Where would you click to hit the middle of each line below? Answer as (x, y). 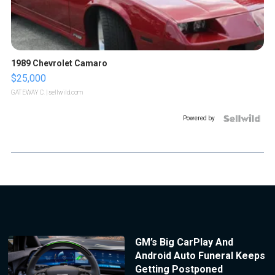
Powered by (199, 118)
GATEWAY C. (28, 93)
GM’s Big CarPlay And (184, 242)
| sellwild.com (64, 93)
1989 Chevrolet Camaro (59, 64)
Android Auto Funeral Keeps (200, 256)
